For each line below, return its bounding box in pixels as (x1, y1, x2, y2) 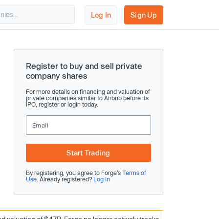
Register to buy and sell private (26, 61, 142, 70)
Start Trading (66, 149, 110, 157)
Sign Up (131, 10, 157, 19)
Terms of (122, 169, 146, 176)
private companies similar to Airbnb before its (26, 94, 149, 101)
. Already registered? (37, 175, 93, 182)
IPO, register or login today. (26, 101, 98, 108)
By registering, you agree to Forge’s (26, 169, 122, 176)
